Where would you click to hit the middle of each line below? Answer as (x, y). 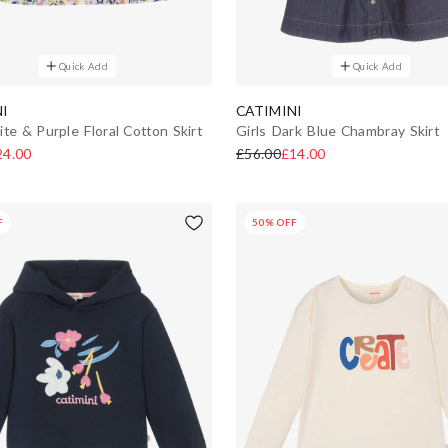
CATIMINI (269, 110)
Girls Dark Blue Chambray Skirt (337, 130)
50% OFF (275, 221)
